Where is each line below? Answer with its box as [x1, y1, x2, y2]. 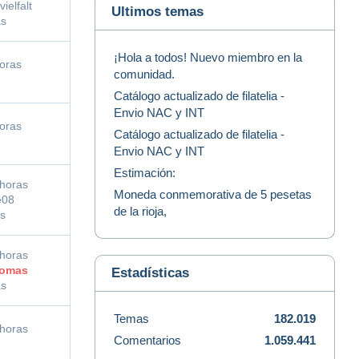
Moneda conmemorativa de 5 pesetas [114, 187, 312, 201]
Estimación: [114, 165, 175, 179]
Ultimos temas [111, 3, 204, 19]
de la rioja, [114, 204, 167, 218]
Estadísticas [111, 264, 189, 280]
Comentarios [114, 333, 181, 347]
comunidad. [114, 67, 175, 81]
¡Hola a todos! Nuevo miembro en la [114, 50, 302, 64]
